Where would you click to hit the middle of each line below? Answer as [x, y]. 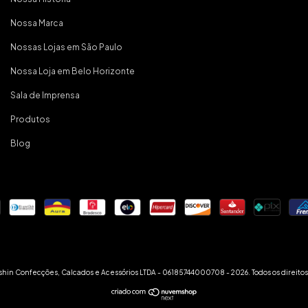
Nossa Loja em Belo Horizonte [73, 71]
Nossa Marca [37, 23]
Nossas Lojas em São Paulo [66, 47]
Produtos [30, 119]
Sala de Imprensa [45, 95]
